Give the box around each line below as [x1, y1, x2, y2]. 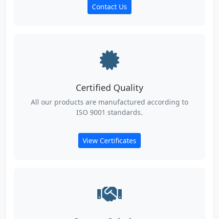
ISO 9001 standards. [76, 107, 143, 117]
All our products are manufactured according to [31, 97, 188, 107]
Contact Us [92, 1, 127, 11]
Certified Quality [76, 81, 143, 93]
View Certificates [83, 135, 136, 145]
